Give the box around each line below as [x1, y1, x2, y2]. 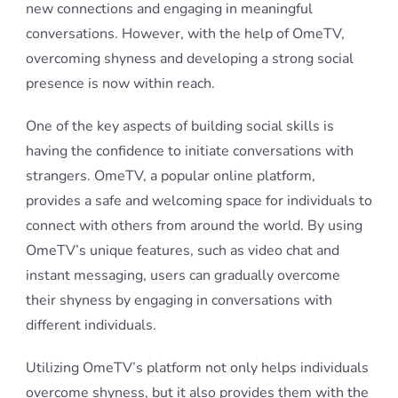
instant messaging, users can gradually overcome [26, 266, 340, 285]
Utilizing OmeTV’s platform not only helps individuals [26, 358, 369, 378]
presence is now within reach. [26, 74, 215, 93]
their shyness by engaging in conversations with [26, 291, 332, 310]
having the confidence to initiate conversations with [26, 141, 354, 161]
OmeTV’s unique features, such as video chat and [26, 241, 339, 260]
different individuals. [26, 315, 156, 335]
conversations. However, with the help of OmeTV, [26, 24, 345, 44]
